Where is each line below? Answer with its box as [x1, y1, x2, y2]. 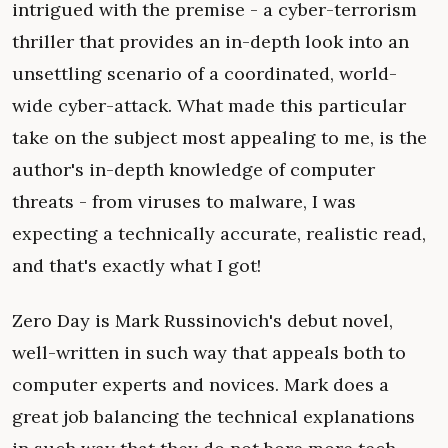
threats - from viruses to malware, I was [12, 190, 356, 214]
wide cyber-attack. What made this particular [12, 94, 406, 118]
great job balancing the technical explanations [12, 404, 415, 428]
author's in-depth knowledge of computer [12, 158, 375, 182]
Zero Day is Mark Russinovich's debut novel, [12, 308, 393, 332]
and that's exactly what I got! [12, 254, 261, 278]
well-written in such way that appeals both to [12, 340, 406, 364]
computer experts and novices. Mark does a [12, 372, 389, 396]
